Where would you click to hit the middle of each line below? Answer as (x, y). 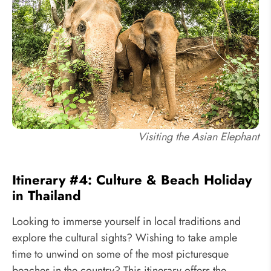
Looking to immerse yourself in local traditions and (126, 221)
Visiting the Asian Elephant (198, 137)
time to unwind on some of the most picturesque (120, 254)
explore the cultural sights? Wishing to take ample (125, 237)
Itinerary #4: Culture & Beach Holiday (132, 180)
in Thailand (47, 196)
